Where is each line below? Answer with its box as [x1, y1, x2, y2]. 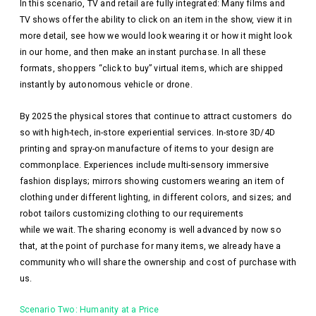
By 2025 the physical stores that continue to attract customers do [19, 111, 293, 121]
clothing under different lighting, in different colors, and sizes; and [19, 192, 292, 202]
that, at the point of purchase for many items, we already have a [19, 241, 281, 251]
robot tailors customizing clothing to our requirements [19, 208, 244, 219]
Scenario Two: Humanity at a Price [19, 304, 159, 315]
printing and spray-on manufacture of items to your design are [19, 143, 274, 154]
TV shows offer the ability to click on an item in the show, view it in [19, 15, 292, 25]
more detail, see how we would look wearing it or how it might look [19, 31, 292, 42]
